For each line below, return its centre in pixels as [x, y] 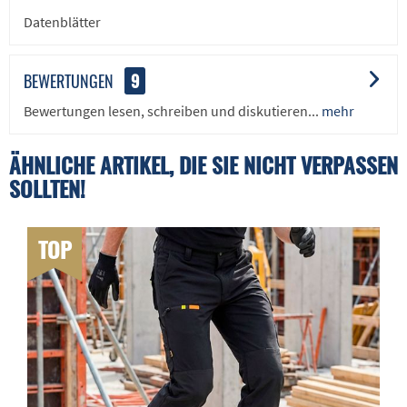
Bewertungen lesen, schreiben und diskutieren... [171, 110]
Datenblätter [62, 21]
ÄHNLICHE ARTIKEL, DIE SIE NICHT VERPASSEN [203, 164]
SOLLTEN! [47, 188]
